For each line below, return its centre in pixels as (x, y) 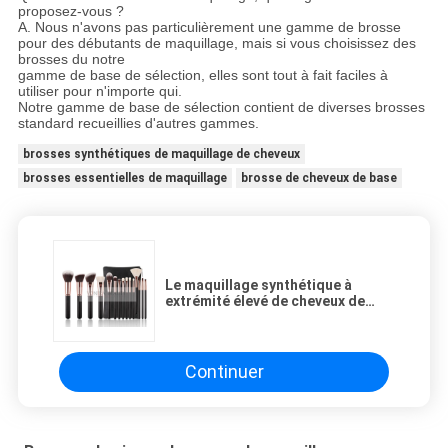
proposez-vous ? (70, 10)
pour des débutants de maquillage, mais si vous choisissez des (216, 42)
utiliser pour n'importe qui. (99, 90)
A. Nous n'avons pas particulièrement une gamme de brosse (209, 26)
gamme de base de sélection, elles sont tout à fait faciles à (202, 74)
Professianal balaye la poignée (267, 316)
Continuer (224, 372)
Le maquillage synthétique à (258, 284)
